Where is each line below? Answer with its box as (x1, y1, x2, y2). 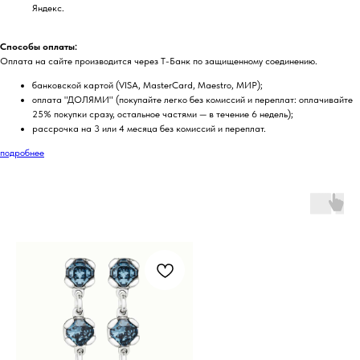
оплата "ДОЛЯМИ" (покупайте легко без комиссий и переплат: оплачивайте (32, 93, 353, 105)
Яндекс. (32, 2, 64, 14)
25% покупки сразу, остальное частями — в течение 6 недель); (32, 108, 293, 120)
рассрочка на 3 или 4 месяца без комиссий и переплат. (32, 122, 266, 134)
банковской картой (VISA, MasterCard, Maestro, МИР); (32, 79, 263, 91)
